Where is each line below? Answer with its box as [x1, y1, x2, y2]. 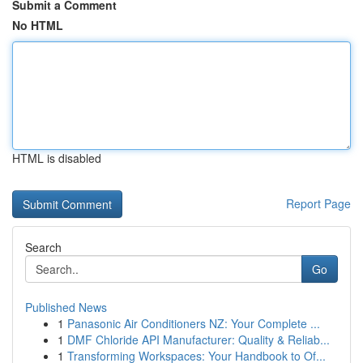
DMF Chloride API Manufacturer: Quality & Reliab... [67, 331, 330, 348]
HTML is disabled [12, 150, 101, 166]
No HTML [12, 17, 63, 33]
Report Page [286, 195, 351, 211]
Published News [25, 299, 107, 315]
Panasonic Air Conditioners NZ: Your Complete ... [67, 315, 320, 331]
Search [25, 239, 62, 255]
